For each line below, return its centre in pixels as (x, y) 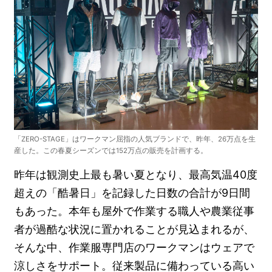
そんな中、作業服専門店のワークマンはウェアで (134, 248)
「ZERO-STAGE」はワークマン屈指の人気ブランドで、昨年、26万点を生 (135, 139)
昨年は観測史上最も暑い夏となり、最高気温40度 (136, 175)
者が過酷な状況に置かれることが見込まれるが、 (134, 229)
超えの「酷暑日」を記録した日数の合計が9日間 (132, 193)
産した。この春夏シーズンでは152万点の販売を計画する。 (111, 151)
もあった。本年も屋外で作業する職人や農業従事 (134, 211)
